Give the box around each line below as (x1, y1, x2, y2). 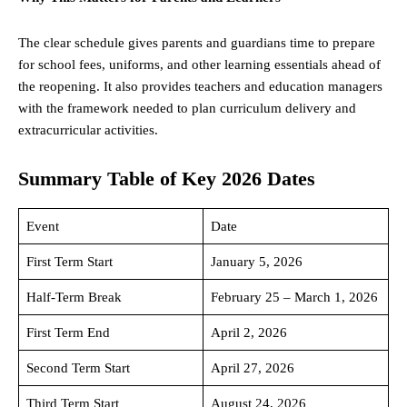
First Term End (25, 325, 110, 341)
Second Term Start (25, 361, 130, 376)
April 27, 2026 (210, 361, 294, 376)
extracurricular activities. (18, 123, 162, 138)
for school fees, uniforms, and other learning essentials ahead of (18, 57, 381, 73)
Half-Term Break (25, 290, 122, 305)
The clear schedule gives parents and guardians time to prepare (18, 35, 375, 51)
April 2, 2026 (210, 325, 287, 341)
